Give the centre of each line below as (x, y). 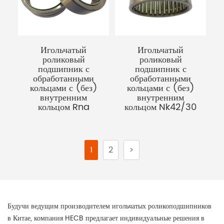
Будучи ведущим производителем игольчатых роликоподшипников (109, 206)
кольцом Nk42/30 (160, 107)
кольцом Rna (63, 107)
